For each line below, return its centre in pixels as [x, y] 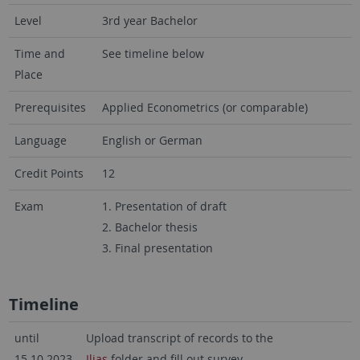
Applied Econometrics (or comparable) [205, 107]
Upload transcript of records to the [181, 338]
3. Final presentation [157, 248]
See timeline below [153, 53]
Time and [39, 53]
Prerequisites [50, 107]
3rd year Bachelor [149, 20]
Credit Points [49, 173]
